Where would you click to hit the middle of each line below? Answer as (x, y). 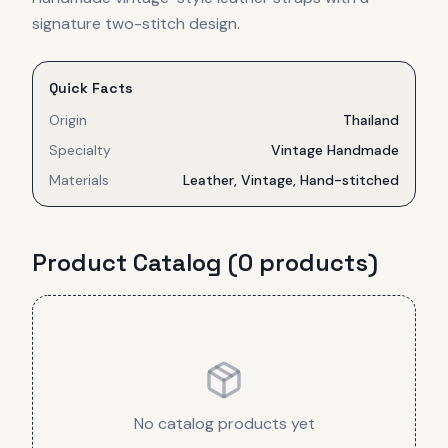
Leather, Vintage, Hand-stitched (291, 179)
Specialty (80, 149)
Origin (68, 119)
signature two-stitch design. (136, 23)
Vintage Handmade (335, 149)
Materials (79, 179)
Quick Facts (91, 87)
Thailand (371, 119)
